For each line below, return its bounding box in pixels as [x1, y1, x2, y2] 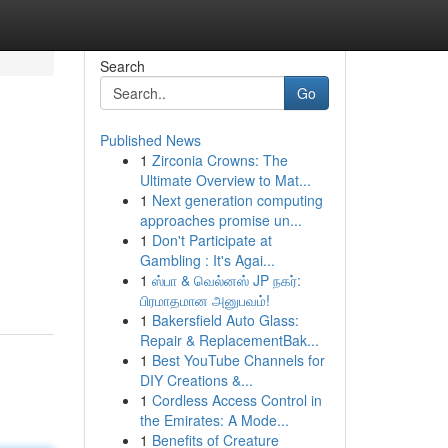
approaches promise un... [139, 210, 302, 230]
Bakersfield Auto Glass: [151, 310, 299, 330]
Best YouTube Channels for [151, 350, 325, 370]
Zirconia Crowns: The [151, 150, 288, 170]
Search [99, 56, 145, 76]
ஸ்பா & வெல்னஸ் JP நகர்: [151, 270, 301, 290]
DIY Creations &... [139, 370, 253, 390]
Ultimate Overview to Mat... [139, 170, 311, 190]
